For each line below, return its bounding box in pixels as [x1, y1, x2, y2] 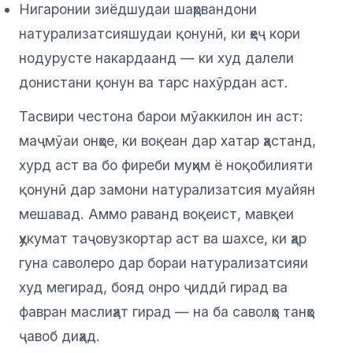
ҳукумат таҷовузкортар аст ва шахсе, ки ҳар [19, 230, 307, 247]
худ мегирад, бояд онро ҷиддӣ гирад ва [19, 279, 288, 296]
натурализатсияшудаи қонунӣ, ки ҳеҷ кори [19, 25, 300, 43]
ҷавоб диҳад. [19, 328, 100, 345]
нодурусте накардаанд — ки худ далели [19, 50, 294, 67]
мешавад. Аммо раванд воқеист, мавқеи [19, 206, 294, 223]
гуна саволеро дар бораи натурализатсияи [19, 255, 308, 272]
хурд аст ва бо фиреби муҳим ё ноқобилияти [19, 157, 313, 174]
